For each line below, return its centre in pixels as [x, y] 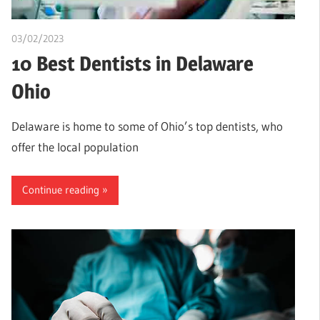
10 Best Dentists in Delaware [132, 64]
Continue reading [61, 190]
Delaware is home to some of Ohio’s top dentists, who [147, 126]
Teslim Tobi [87, 39]
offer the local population [75, 147]
